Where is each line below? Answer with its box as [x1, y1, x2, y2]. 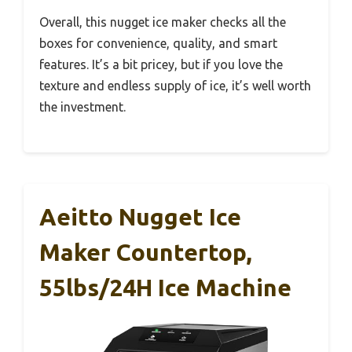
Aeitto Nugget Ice [39, 203, 241, 231]
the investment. [39, 100, 126, 115]
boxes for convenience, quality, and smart [39, 36, 277, 51]
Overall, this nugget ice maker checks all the [39, 15, 286, 30]
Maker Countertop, [39, 239, 252, 266]
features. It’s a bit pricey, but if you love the [39, 57, 283, 72]
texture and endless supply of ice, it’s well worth [39, 79, 311, 93]
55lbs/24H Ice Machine [39, 274, 291, 302]
